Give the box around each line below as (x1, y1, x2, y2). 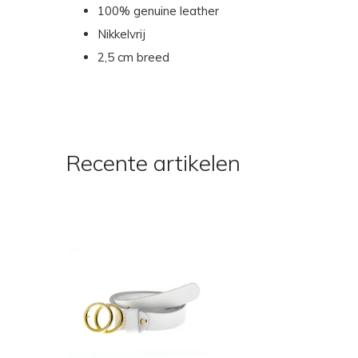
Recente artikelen (66, 149, 241, 177)
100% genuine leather (97, 3, 219, 19)
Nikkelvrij (97, 26, 145, 42)
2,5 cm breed (97, 50, 169, 66)
